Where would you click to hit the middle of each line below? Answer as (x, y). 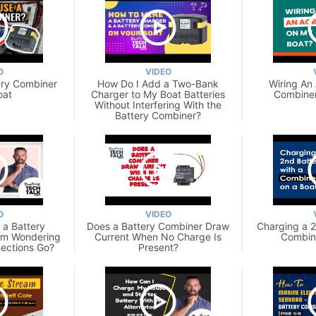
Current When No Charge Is (158, 236)
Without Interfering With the (158, 104)
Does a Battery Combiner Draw (158, 226)
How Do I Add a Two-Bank (158, 83)
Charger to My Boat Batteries (158, 94)
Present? (158, 247)
